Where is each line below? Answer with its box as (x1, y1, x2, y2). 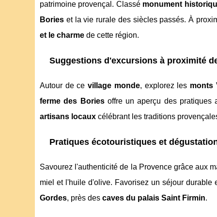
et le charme (40, 31, 84, 40)
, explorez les (139, 81, 190, 90)
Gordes (40, 194, 67, 202)
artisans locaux (40, 112, 96, 121)
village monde (88, 81, 140, 90)
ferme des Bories (40, 97, 105, 106)
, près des (67, 194, 102, 202)
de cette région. (84, 31, 139, 40)
